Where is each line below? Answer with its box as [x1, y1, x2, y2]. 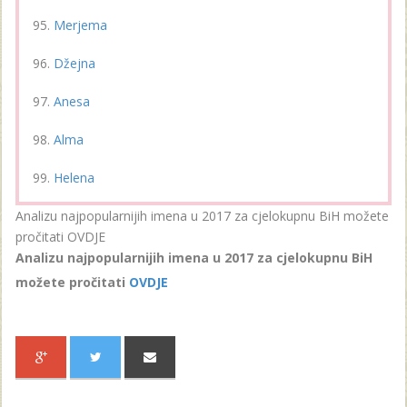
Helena [54, 168, 94, 186]
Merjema [54, 15, 107, 34]
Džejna [54, 54, 95, 72]
